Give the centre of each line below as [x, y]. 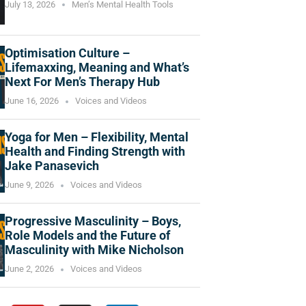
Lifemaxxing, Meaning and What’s [97, 68]
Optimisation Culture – [67, 53]
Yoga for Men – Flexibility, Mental [97, 137]
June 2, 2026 [29, 269]
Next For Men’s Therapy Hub [82, 82]
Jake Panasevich [52, 166]
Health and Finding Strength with [95, 152]
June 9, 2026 [29, 185]
